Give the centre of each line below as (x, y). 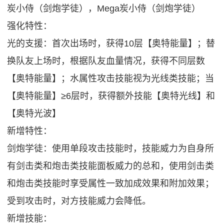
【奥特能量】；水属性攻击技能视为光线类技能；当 (111, 78)
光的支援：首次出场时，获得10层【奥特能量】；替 (111, 43)
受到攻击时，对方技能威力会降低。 (79, 201)
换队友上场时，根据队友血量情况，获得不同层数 (106, 61)
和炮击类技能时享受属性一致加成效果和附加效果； (111, 183)
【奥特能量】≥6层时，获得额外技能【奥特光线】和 (111, 96)
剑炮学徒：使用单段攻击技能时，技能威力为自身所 (111, 148)
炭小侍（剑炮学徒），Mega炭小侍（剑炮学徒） (104, 8)
